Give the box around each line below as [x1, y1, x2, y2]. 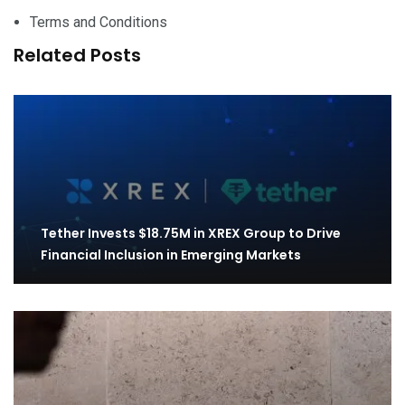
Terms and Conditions [30, 14, 167, 32]
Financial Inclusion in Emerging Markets [41, 246, 301, 265]
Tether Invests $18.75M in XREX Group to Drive [41, 224, 341, 243]
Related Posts [14, 42, 141, 69]
